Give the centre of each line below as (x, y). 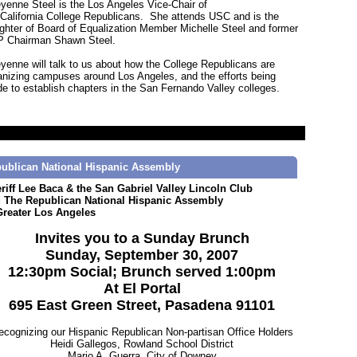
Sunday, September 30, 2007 (142, 255)
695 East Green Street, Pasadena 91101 (142, 305)
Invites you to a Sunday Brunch (142, 238)
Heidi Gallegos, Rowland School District (142, 344)
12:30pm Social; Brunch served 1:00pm (142, 272)
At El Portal (142, 288)
